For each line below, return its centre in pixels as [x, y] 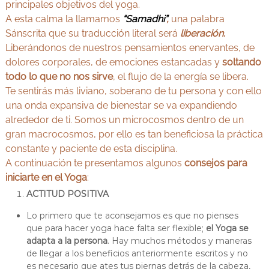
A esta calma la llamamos [64, 19]
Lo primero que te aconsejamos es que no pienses [132, 216]
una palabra [196, 19]
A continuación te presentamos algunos [93, 163]
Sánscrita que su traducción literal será [92, 34]
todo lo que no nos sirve [59, 77]
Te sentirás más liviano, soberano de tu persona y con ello [133, 91]
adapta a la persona [67, 241]
